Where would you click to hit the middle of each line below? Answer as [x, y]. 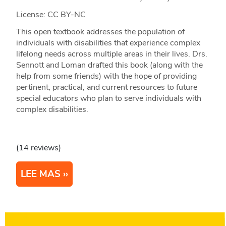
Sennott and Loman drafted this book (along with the [109, 65]
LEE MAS [40, 174]
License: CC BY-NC [51, 15]
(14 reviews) [38, 148]
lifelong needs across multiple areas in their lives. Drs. [111, 54]
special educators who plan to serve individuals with [108, 99]
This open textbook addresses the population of [100, 32]
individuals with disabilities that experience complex [108, 43]
